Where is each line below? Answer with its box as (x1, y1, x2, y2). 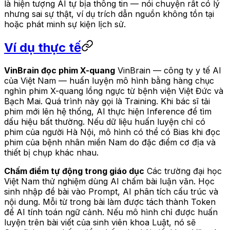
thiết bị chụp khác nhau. (4, 147, 99, 158)
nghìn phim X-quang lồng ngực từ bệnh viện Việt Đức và (4, 86, 223, 97)
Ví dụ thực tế (4, 40, 81, 55)
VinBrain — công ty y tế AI (115, 65, 221, 76)
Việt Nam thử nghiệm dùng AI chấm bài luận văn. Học (4, 176, 215, 187)
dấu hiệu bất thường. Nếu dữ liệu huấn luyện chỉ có (4, 117, 205, 127)
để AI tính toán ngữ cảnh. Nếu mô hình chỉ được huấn (4, 207, 218, 218)
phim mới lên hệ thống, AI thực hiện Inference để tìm (4, 106, 212, 117)
